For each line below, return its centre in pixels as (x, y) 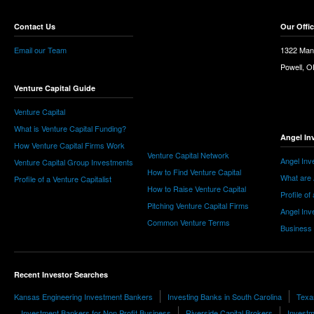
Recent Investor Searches (61, 274)
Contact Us (35, 26)
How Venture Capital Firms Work (69, 145)
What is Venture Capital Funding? (70, 128)
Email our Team (40, 50)
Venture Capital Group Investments (74, 162)
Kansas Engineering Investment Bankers (83, 296)
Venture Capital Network (188, 155)
